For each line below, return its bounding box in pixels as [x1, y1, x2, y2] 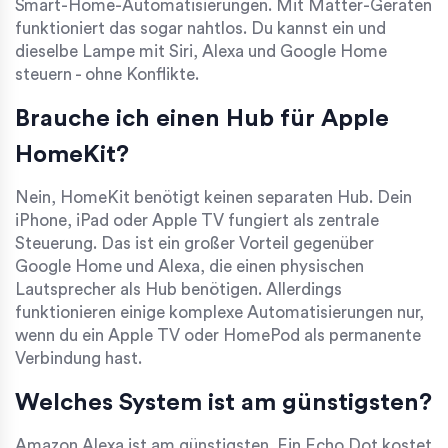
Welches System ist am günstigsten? [15, 391, 432, 416]
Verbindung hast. [15, 350, 142, 368]
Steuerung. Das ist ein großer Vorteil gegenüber [15, 235, 374, 253]
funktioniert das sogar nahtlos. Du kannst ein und [15, 20, 386, 38]
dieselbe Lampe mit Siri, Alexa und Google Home [15, 43, 387, 61]
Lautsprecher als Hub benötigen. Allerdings [15, 281, 342, 299]
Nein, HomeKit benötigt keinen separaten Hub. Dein [15, 189, 412, 207]
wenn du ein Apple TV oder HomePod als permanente [15, 327, 421, 345]
